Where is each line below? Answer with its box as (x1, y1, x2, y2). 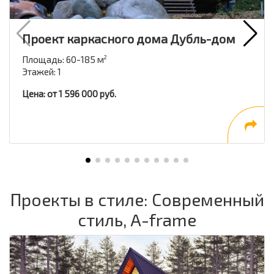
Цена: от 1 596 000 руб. (22, 88, 116, 99)
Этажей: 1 (22, 66, 61, 77)
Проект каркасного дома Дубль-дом (22, 31, 235, 46)
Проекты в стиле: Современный (10, 189, 264, 210)
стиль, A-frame (78, 209, 196, 230)
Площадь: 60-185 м (22, 54, 104, 65)
